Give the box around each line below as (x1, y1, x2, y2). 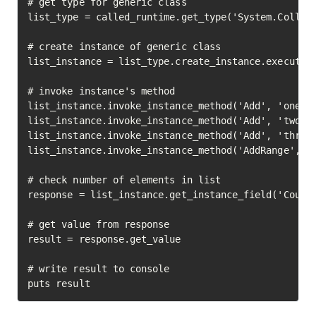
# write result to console (28, 263, 170, 274)
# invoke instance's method (28, 85, 176, 97)
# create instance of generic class (28, 41, 221, 52)
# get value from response (28, 219, 170, 230)
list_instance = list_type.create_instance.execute (28, 56, 306, 67)
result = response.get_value (28, 233, 181, 245)
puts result (28, 278, 90, 289)
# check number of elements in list (28, 174, 221, 186)
